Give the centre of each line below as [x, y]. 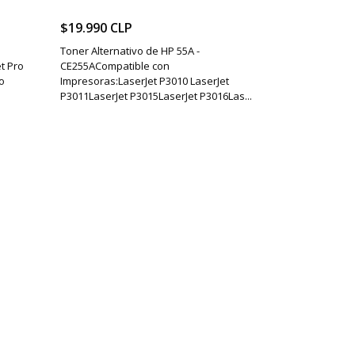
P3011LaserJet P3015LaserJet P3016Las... [156, 95]
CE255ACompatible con [115, 65]
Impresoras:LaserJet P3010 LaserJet [145, 80]
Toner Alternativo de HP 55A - [130, 50]
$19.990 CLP [96, 27]
